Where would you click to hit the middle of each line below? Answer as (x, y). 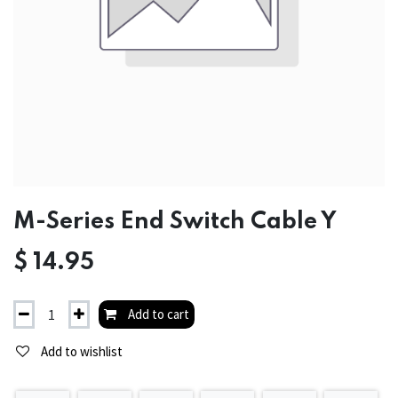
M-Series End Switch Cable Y (175, 222)
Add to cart (157, 314)
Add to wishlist (82, 351)
